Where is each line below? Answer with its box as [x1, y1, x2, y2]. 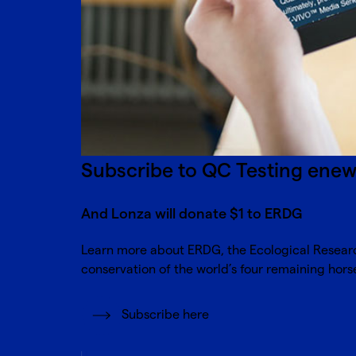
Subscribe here [122, 308, 209, 323]
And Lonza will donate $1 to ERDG [81, 206, 302, 223]
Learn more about [81, 243, 188, 259]
